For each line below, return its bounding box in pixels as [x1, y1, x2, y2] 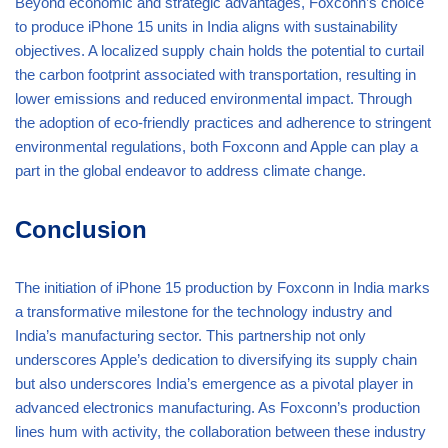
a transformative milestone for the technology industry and [15, 302, 392, 320]
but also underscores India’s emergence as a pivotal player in [15, 374, 413, 392]
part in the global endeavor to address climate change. [15, 161, 366, 179]
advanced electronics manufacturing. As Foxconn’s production [15, 398, 420, 416]
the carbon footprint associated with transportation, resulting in [15, 65, 416, 83]
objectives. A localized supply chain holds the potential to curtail [15, 41, 424, 59]
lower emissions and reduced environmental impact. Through [15, 89, 412, 107]
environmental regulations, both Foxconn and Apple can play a [15, 137, 418, 155]
